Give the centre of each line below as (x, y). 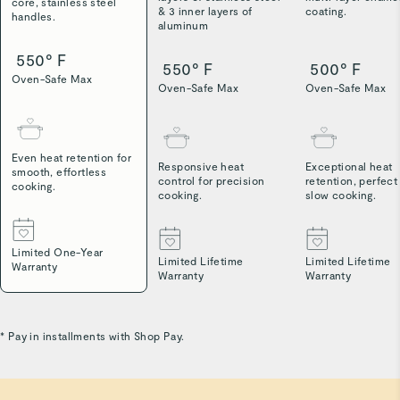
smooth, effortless (59, 171)
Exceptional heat (349, 167)
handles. (34, 16)
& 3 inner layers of (205, 11)
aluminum (183, 25)
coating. (326, 11)
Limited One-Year (58, 251)
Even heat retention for (72, 157)
